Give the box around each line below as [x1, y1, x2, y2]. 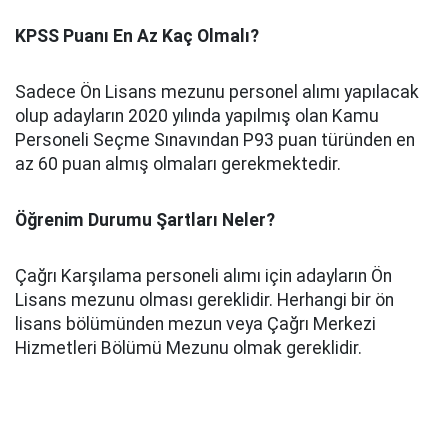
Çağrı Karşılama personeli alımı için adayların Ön [15, 266, 392, 287]
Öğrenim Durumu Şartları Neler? [15, 210, 275, 231]
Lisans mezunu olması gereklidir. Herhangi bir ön [15, 290, 394, 311]
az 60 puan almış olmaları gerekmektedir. [15, 154, 341, 175]
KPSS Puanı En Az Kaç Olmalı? [15, 26, 259, 47]
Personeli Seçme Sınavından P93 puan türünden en [15, 130, 415, 151]
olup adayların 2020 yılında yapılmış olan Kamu [15, 106, 379, 127]
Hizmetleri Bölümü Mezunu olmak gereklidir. [15, 338, 362, 359]
